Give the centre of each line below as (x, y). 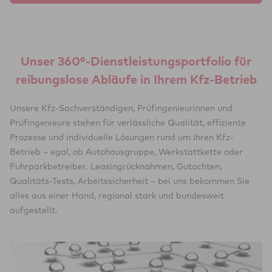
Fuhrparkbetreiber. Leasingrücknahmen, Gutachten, (116, 166)
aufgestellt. (34, 210)
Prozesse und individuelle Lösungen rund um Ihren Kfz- (122, 137)
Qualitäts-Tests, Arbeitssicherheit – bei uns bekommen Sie (130, 181)
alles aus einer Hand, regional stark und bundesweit (117, 195)
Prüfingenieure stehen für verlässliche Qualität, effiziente (128, 123)
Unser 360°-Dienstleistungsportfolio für (136, 61)
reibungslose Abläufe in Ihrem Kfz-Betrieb (136, 79)
